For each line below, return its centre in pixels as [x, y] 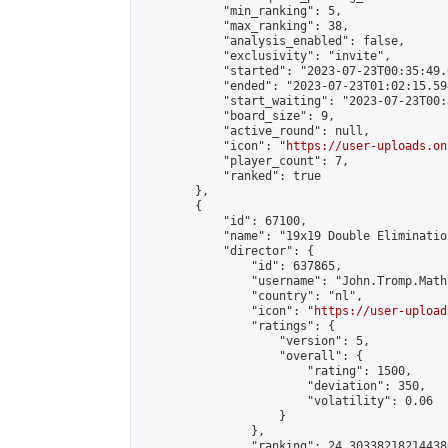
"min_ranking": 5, [240, 11]
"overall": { [251, 356]
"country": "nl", [251, 296]
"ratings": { [237, 326]
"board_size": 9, [237, 116]
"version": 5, [254, 341]
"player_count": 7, [244, 161]
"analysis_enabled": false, [272, 41]
